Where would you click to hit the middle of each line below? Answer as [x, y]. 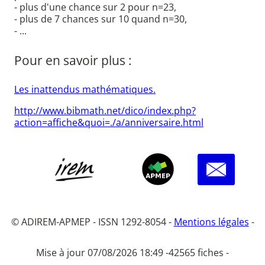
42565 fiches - [199, 253]
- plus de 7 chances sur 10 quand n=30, [101, 19]
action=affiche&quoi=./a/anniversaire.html [109, 123]
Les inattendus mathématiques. [85, 90]
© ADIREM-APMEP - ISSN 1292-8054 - [92, 222]
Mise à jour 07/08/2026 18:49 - [102, 253]
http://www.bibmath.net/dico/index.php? [105, 111]
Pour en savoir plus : [73, 60]
